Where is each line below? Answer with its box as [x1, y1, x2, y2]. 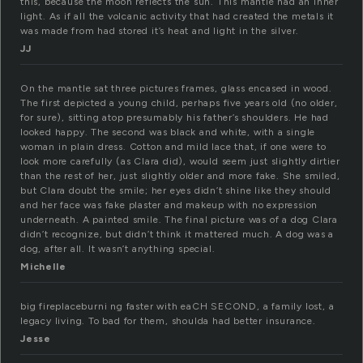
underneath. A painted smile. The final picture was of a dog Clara [20, 214, 338, 226]
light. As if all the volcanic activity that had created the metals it [20, 11, 335, 23]
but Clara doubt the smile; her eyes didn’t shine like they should [20, 185, 331, 197]
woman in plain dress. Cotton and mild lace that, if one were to [20, 141, 327, 153]
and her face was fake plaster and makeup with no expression [20, 199, 318, 211]
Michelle [20, 261, 66, 273]
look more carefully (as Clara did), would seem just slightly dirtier [20, 156, 340, 168]
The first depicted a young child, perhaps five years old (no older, [20, 97, 338, 109]
